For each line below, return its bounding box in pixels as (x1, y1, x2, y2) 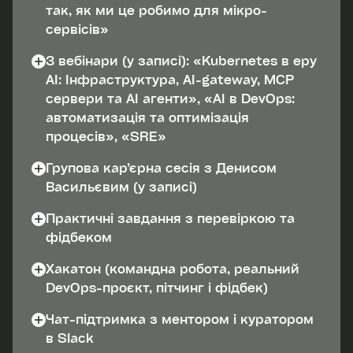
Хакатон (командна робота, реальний (46, 260, 299, 277)
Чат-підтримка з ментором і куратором (46, 310, 314, 328)
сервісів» (46, 20, 109, 38)
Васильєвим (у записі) (46, 178, 197, 195)
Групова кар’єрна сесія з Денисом (46, 159, 277, 176)
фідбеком (46, 229, 112, 246)
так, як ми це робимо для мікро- (46, 2, 267, 19)
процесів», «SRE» (46, 128, 166, 145)
